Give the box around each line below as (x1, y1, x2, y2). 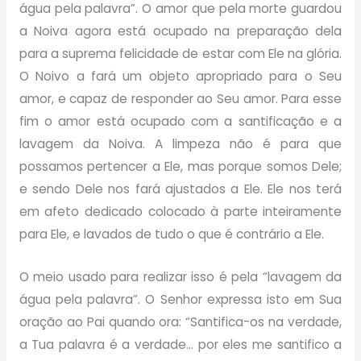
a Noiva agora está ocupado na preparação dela (19, 22, 342, 39)
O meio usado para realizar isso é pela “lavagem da (19, 268, 342, 285)
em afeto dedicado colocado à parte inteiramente (19, 202, 342, 220)
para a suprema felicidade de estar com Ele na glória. (19, 44, 342, 62)
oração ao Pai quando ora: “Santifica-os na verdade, (19, 313, 342, 330)
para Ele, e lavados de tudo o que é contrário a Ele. (19, 225, 324, 243)
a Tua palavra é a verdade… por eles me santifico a (19, 335, 342, 353)
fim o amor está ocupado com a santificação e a (19, 112, 342, 130)
